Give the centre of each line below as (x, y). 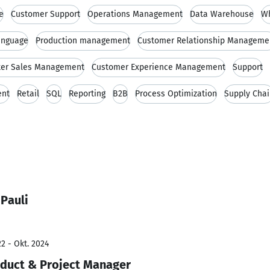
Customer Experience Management (159, 67)
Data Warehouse (222, 14)
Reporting (87, 94)
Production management (83, 41)
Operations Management (135, 14)
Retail (28, 94)
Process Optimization (176, 94)
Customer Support (46, 14)
